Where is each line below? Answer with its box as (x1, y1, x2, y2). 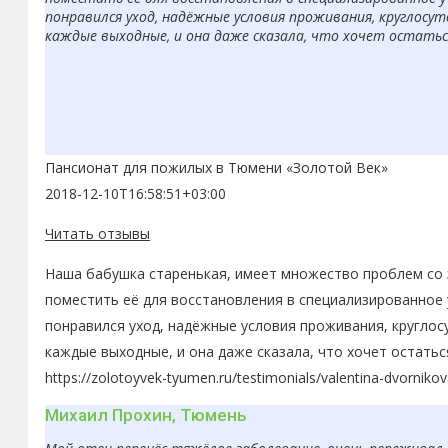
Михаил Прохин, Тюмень (45, 405, 247, 426)
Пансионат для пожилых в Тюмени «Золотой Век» (45, 158, 388, 178)
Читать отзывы (45, 224, 150, 244)
